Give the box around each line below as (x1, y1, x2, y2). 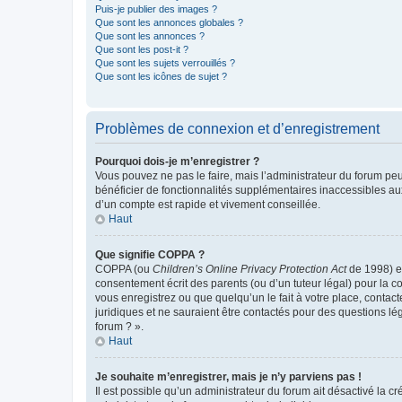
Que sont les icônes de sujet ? (95, 70, 227, 82)
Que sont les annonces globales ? (95, 16, 243, 28)
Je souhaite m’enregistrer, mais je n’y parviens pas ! (95, 370, 362, 383)
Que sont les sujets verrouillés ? (95, 57, 235, 68)
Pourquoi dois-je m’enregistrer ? (95, 154, 259, 168)
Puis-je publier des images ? (95, 3, 217, 14)
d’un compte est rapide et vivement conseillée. (95, 197, 320, 211)
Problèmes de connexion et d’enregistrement (95, 120, 380, 136)
